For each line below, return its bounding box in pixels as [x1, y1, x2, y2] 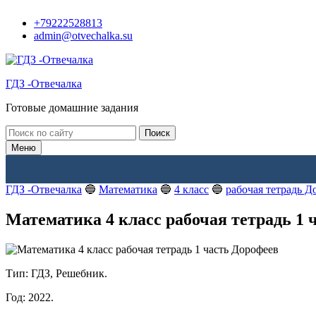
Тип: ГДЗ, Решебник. [6, 267, 107, 279]
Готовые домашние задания [6, 102, 138, 114]
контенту [5, 30, 49, 42]
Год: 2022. [6, 291, 54, 303]
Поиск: [5, 125, 39, 137]
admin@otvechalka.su [34, 30, 133, 42]
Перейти [5, 5, 47, 17]
